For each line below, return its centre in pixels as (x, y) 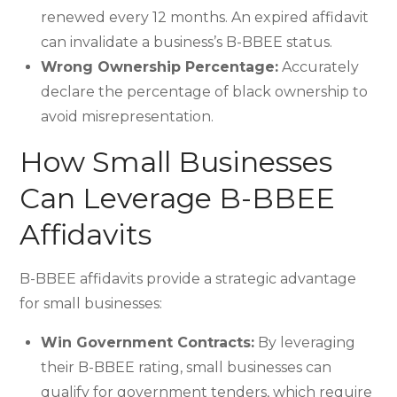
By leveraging (305, 343)
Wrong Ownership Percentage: (160, 67)
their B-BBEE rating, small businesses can (187, 367)
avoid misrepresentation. (128, 117)
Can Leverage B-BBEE (178, 198)
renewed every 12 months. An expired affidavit (205, 17)
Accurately (319, 67)
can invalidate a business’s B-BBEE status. (187, 42)
